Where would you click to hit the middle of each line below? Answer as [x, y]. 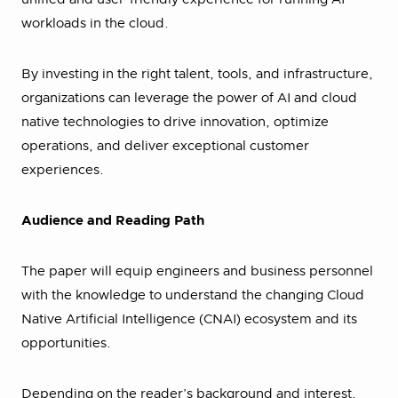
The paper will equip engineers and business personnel [197, 271]
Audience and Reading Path [113, 221]
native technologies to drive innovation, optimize [175, 122]
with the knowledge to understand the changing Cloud [193, 295]
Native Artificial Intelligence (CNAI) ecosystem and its [189, 319]
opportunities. [66, 343]
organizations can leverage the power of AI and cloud [189, 98]
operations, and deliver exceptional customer [165, 146]
